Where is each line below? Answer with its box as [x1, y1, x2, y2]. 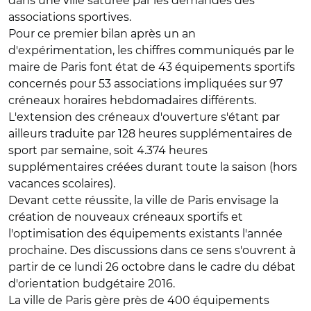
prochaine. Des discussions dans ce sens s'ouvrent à [8, 244, 296, 257]
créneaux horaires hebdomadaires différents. [8, 94, 256, 107]
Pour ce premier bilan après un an [8, 27, 196, 40]
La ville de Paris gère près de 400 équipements [8, 294, 269, 307]
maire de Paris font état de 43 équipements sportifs [8, 60, 295, 74]
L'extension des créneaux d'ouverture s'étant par [8, 110, 280, 124]
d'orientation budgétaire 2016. [8, 277, 175, 290]
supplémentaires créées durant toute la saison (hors [8, 160, 297, 174]
